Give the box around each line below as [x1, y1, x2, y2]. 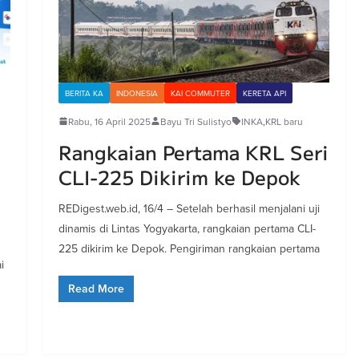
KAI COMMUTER [170, 87, 230, 99]
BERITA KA [64, 87, 103, 99]
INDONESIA [115, 87, 158, 99]
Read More [67, 281, 124, 296]
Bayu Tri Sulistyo [159, 114, 232, 128]
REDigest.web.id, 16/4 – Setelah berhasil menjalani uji [58, 200, 320, 216]
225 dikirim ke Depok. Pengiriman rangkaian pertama [58, 240, 320, 256]
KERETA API [242, 87, 286, 99]
